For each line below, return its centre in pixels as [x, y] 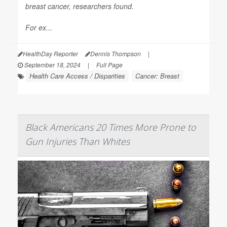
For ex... [39, 27]
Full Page [109, 65]
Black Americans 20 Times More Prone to [111, 127]
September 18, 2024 [52, 65]
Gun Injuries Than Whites [78, 141]
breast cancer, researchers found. [80, 6]
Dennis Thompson [116, 53]
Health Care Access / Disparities [77, 76]
